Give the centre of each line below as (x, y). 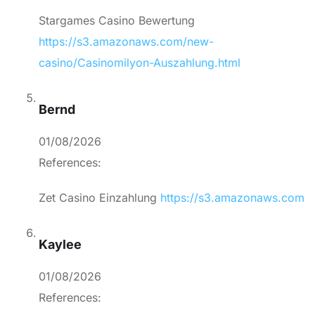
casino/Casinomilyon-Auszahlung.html (140, 63)
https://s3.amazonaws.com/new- (126, 42)
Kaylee (60, 245)
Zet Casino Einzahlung (99, 198)
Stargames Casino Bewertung (117, 21)
